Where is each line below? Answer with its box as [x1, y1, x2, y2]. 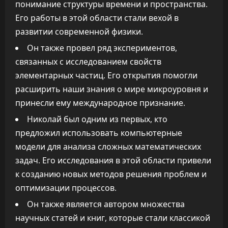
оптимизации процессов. [15, 182, 117, 193]
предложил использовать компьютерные [15, 127, 182, 138]
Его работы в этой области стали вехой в [15, 12, 179, 23]
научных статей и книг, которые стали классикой [15, 212, 210, 223]
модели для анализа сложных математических [15, 141, 201, 152]
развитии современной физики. [15, 26, 143, 37]
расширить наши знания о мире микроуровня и [15, 83, 208, 95]
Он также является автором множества [27, 198, 185, 210]
